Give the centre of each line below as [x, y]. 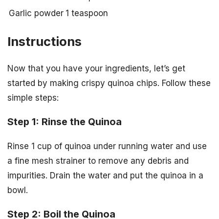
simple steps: [33, 98]
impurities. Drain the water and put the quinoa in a [105, 175]
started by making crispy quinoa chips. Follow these [109, 83]
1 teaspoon [87, 13]
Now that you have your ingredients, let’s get [96, 69]
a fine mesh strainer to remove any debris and [98, 161]
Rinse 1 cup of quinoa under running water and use [107, 146]
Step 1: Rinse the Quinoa [65, 122]
